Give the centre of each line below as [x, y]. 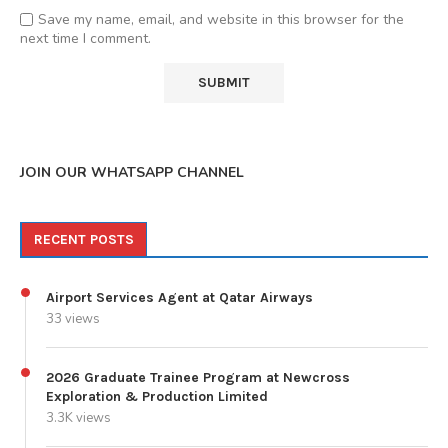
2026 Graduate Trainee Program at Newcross [198, 377]
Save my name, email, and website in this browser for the [221, 19]
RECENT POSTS [84, 239]
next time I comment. [85, 38]
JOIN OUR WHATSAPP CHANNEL [132, 172]
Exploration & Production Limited [157, 396]
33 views [73, 318]
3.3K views [78, 417]
